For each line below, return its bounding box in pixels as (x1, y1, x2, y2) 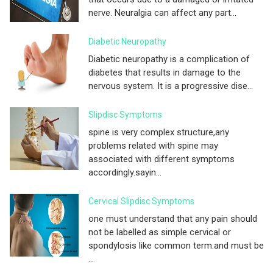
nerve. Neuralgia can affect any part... (88, 7, 236, 18)
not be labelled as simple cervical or (88, 226, 231, 238)
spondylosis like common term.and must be (88, 239, 264, 251)
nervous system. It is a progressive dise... (88, 80, 253, 91)
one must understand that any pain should (88, 213, 257, 224)
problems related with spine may (88, 140, 218, 151)
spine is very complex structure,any (88, 126, 229, 138)
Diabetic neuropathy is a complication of (88, 53, 250, 65)
